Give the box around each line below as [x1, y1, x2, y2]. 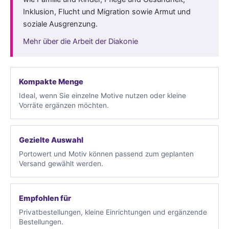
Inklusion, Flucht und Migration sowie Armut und [23, 7, 191, 16]
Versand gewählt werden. [19, 159, 103, 168]
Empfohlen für [19, 193, 71, 203]
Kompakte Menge [19, 77, 83, 86]
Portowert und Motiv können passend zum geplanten [19, 149, 194, 158]
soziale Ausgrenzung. [23, 19, 98, 29]
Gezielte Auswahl [19, 135, 83, 145]
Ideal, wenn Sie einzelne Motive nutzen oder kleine [19, 91, 186, 100]
